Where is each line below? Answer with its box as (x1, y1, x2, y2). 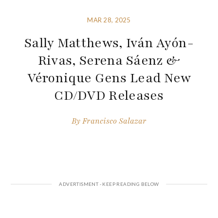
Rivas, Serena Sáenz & (37, 52, 181, 70)
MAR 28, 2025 (87, 16, 131, 24)
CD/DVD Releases (54, 87, 164, 105)
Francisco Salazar (82, 115, 146, 127)
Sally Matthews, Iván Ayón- (24, 34, 194, 52)
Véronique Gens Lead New (27, 69, 191, 87)
